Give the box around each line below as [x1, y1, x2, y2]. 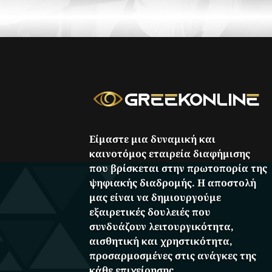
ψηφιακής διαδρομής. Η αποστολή [89, 175, 257, 189]
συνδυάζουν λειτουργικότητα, [89, 219, 234, 233]
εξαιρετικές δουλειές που [89, 205, 211, 219]
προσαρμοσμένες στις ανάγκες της [89, 248, 257, 262]
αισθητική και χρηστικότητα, [89, 234, 233, 248]
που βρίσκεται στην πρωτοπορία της [89, 161, 268, 175]
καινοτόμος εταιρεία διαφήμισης [89, 146, 251, 160]
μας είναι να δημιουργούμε [89, 190, 222, 204]
